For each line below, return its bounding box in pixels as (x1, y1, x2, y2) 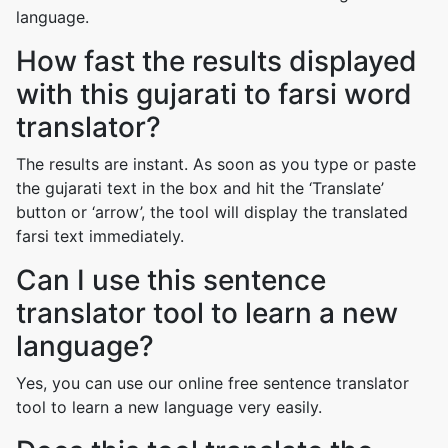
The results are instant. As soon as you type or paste (16, 154, 416, 174)
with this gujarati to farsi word (16, 77, 412, 111)
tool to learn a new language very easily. (16, 397, 322, 417)
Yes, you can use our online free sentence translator (16, 373, 409, 393)
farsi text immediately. (16, 226, 184, 246)
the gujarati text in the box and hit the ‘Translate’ (16, 178, 384, 198)
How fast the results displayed (16, 44, 417, 78)
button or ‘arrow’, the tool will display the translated (16, 202, 408, 222)
